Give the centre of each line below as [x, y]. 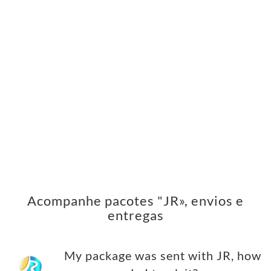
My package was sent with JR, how [163, 256]
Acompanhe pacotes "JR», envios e [135, 201]
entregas [135, 215]
